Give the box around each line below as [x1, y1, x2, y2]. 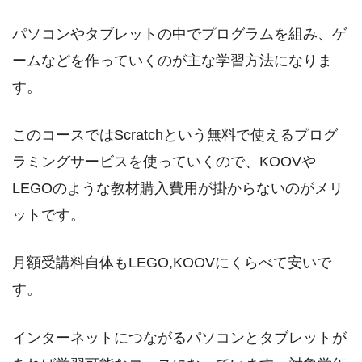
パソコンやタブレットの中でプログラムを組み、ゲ [12, 25, 347, 42]
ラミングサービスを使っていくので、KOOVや [12, 153, 316, 170]
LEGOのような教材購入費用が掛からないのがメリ [12, 179, 343, 196]
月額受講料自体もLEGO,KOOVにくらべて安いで [12, 255, 331, 271]
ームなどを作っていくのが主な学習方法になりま [12, 52, 332, 69]
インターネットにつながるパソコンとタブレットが [12, 329, 347, 346]
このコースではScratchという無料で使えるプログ [12, 126, 338, 143]
